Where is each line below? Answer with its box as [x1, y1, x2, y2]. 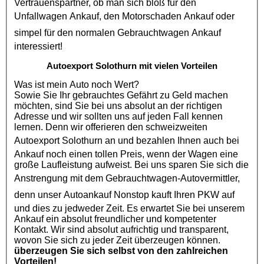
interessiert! [14, 41, 62, 51]
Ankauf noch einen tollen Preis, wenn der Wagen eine [14, 148, 238, 159]
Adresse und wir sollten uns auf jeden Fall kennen [14, 111, 223, 121]
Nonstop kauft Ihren [111, 189, 197, 200]
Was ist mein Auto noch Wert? [14, 79, 139, 90]
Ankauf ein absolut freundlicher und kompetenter [14, 213, 61, 224]
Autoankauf [64, 189, 111, 200]
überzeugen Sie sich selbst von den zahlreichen [14, 245, 228, 256]
